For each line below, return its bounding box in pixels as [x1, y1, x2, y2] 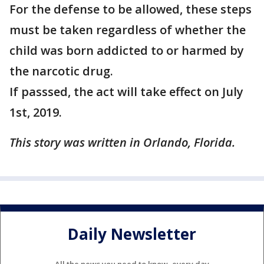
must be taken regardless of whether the [9, 22, 246, 38]
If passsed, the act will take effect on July [9, 84, 243, 100]
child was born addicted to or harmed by [9, 42, 244, 59]
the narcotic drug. [9, 63, 116, 80]
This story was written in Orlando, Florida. [9, 134, 235, 151]
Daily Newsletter [68, 223, 196, 245]
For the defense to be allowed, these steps [9, 1, 252, 18]
